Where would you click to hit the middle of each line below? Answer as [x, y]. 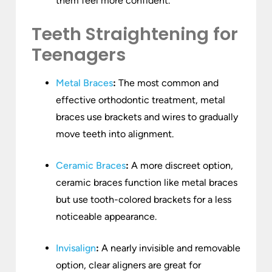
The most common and [167, 83]
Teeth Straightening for [135, 34]
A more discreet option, [181, 166]
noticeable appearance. [106, 217]
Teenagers [79, 55]
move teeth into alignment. [115, 134]
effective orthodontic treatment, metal [141, 100]
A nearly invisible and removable [170, 248]
